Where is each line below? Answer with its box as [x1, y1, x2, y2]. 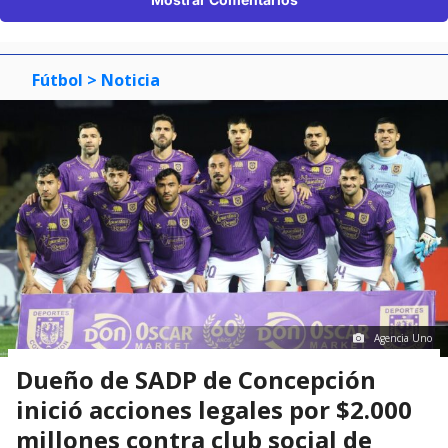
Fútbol [32, 69, 83, 92]
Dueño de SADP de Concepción [16, 363, 376, 397]
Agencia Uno [374, 331, 432, 346]
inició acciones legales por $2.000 [16, 393, 412, 427]
